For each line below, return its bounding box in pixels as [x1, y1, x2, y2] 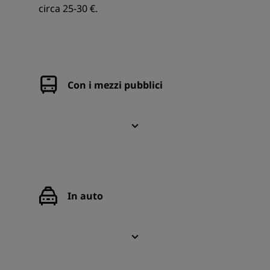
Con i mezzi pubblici [67, 78, 163, 92]
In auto [67, 189, 103, 203]
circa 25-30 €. [39, 2, 98, 16]
